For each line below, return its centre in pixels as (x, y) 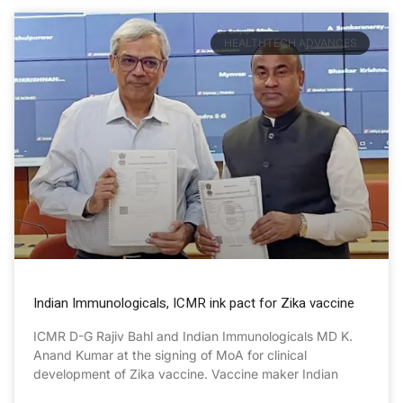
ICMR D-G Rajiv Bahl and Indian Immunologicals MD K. (193, 336)
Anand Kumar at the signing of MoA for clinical (170, 355)
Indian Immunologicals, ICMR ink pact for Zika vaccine (194, 304)
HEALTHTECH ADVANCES (290, 42)
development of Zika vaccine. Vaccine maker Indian (186, 374)
